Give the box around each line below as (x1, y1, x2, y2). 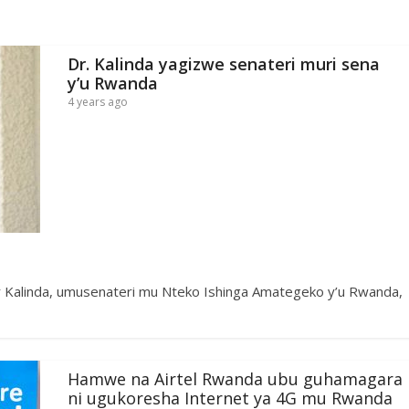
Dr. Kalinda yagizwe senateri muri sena (68, 52, 380, 75)
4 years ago (68, 93, 128, 110)
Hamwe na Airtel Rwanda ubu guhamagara (68, 367, 403, 390)
